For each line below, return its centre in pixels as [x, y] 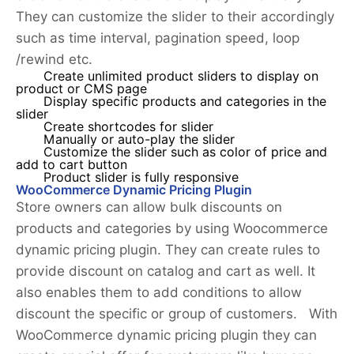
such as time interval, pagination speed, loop [158, 38]
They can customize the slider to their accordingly [175, 17]
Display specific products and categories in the [185, 102]
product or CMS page [81, 89]
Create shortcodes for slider [128, 127]
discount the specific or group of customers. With [177, 314]
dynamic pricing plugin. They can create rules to [168, 250]
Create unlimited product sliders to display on [181, 77]
